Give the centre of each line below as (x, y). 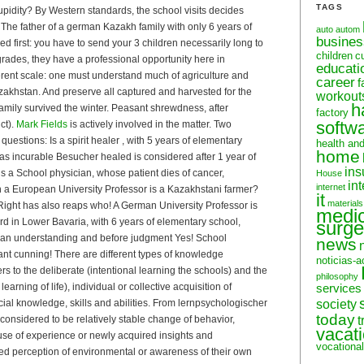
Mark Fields (42, 124)
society (336, 304)
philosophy (337, 276)
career (336, 82)
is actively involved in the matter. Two (149, 124)
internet (331, 186)
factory (332, 112)
